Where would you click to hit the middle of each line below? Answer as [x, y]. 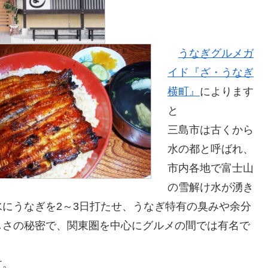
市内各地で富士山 [211, 168]
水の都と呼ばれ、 [211, 149]
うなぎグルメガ [216, 54]
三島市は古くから [211, 130]
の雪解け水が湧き [211, 188]
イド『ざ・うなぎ [211, 73]
